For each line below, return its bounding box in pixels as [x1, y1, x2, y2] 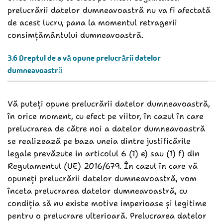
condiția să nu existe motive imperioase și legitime [7, 198, 207, 209]
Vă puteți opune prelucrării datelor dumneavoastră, [7, 98, 210, 109]
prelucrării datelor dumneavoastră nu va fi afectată [7, 5, 211, 16]
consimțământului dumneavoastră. [7, 30, 143, 41]
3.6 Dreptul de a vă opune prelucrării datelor [7, 53, 161, 64]
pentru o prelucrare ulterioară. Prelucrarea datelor [7, 210, 207, 221]
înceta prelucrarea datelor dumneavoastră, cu [7, 185, 187, 196]
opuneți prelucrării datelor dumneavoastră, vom [7, 173, 197, 184]
